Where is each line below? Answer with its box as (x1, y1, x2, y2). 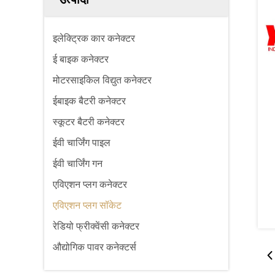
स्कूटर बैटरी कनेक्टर (53, 117, 125, 127)
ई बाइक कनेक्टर (53, 54, 109, 64)
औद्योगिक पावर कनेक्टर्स (53, 242, 136, 252)
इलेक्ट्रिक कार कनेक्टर (53, 33, 135, 44)
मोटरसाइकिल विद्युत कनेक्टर (53, 75, 152, 85)
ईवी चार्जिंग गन (53, 158, 103, 169)
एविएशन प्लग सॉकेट (53, 200, 122, 211)
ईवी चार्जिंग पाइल (53, 137, 110, 148)
